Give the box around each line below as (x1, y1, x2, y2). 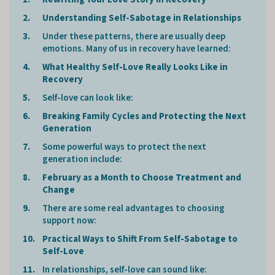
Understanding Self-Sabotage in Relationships (42, 11, 241, 25)
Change (42, 183, 75, 196)
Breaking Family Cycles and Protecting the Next (42, 109, 246, 123)
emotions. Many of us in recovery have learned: (42, 42, 231, 55)
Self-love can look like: (42, 91, 133, 104)
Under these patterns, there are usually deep (42, 29, 225, 43)
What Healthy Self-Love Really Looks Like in (42, 60, 228, 74)
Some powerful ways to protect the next (42, 140, 206, 153)
